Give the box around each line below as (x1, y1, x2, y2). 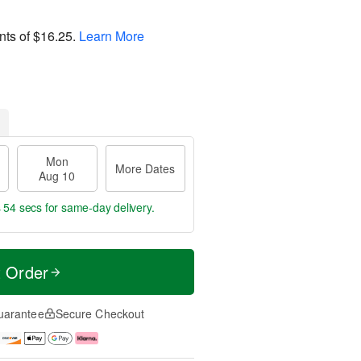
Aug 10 (39, 168, 76, 184)
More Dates (115, 160, 176, 176)
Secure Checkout (55, 305, 145, 322)
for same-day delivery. (42, 199, 155, 215)
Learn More (79, 26, 144, 45)
